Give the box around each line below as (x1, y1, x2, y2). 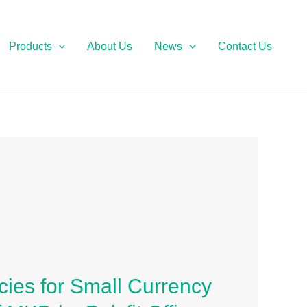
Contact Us (218, 40, 272, 52)
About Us (87, 40, 133, 52)
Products (8, 40, 52, 52)
